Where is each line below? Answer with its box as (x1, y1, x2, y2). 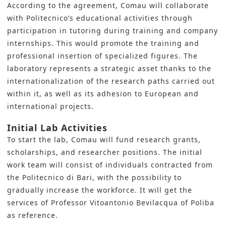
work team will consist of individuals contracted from (7, 160, 213, 170)
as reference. (7, 210, 58, 220)
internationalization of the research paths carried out (7, 76, 215, 86)
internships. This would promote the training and (7, 38, 199, 48)
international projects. (7, 101, 94, 111)
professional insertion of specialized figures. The (7, 51, 198, 61)
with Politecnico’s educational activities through (7, 13, 193, 23)
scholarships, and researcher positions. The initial (7, 147, 202, 157)
